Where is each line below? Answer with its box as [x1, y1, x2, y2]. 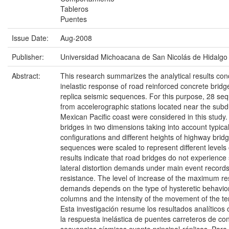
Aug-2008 [60, 33, 92, 43]
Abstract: [12, 71, 42, 81]
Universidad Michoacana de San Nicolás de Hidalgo [60, 52, 227, 62]
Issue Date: [12, 33, 51, 43]
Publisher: [12, 52, 46, 62]
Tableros [60, 4, 88, 14]
